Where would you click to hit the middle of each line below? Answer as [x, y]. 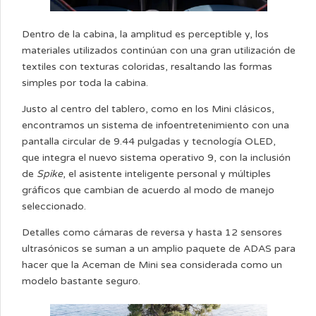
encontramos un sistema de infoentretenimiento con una [156, 125]
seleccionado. [54, 206]
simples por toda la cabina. [85, 83]
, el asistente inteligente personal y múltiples [167, 174]
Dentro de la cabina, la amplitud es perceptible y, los [145, 34]
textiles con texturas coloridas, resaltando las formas [147, 66]
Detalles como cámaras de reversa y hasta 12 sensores [152, 232]
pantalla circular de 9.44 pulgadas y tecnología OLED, [149, 141]
